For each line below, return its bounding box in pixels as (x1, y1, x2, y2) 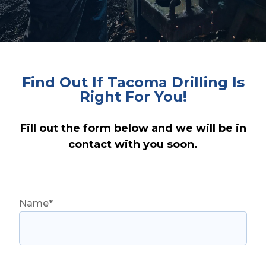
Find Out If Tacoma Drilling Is (21, 73, 245, 91)
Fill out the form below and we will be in (20, 121, 246, 135)
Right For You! (79, 87, 187, 105)
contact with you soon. (68, 137, 198, 151)
